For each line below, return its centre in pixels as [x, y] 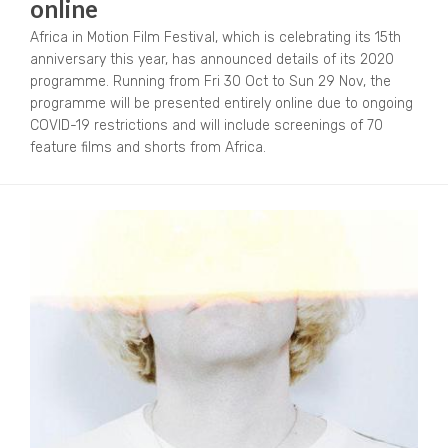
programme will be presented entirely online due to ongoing [221, 104]
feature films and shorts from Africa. [148, 148]
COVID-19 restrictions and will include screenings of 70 [206, 126]
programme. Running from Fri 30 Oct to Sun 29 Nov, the [210, 82]
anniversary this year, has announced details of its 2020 [212, 60]
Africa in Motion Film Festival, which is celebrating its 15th [215, 38]
